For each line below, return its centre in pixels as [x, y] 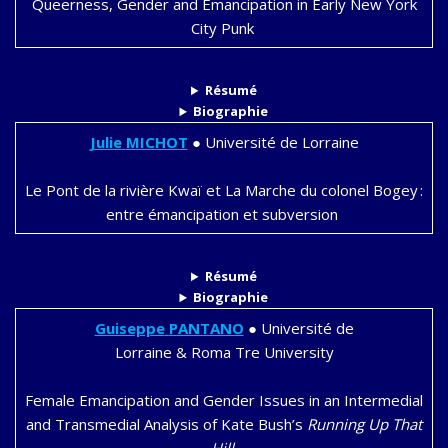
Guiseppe [129, 328]
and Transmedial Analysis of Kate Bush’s [166, 424]
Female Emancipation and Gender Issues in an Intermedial [224, 400]
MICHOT [156, 142]
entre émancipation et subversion [224, 214]
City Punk [224, 28]
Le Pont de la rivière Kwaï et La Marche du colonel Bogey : [224, 190]
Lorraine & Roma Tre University [224, 352]
